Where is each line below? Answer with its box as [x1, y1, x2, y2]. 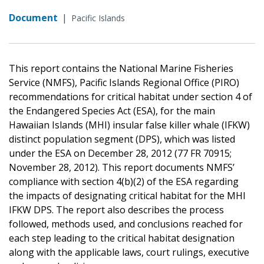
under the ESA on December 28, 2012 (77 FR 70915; [9, 146, 232, 160]
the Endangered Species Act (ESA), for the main [9, 104, 215, 117]
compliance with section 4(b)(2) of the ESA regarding [9, 174, 239, 188]
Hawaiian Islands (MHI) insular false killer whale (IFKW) [9, 118, 250, 131]
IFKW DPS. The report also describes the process [9, 203, 224, 216]
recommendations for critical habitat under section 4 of [9, 90, 252, 103]
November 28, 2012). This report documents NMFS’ [9, 160, 235, 174]
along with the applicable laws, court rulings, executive [9, 245, 249, 259]
